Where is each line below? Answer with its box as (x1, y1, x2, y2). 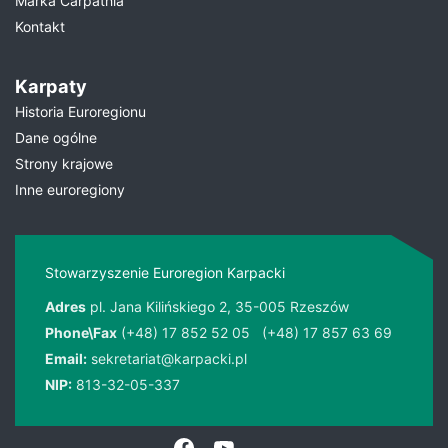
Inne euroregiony (15, 181, 125, 198)
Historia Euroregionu (15, 103, 146, 120)
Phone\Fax (45, 324, 117, 341)
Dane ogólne (15, 129, 97, 146)
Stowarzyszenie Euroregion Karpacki (45, 264, 285, 281)
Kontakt (15, 18, 65, 35)
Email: (45, 350, 87, 367)
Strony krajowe (15, 155, 113, 172)
